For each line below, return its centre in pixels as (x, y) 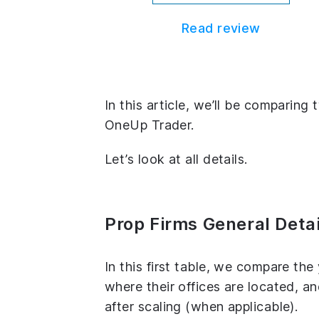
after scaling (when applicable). (202, 307)
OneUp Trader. (150, 125)
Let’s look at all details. (176, 159)
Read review (221, 28)
